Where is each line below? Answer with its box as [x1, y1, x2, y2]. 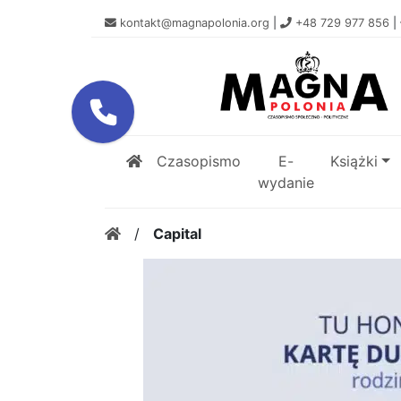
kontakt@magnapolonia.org [120, 16, 269, 30]
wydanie [257, 174, 314, 192]
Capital [153, 225, 201, 243]
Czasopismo [157, 152, 241, 171]
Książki [330, 152, 379, 171]
